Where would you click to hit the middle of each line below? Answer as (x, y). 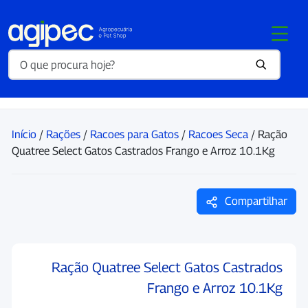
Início (24, 134)
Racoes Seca (218, 134)
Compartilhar (255, 201)
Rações (63, 134)
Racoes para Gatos (134, 134)
